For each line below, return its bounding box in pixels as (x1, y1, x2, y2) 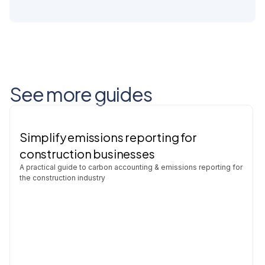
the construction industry (20, 173, 105, 182)
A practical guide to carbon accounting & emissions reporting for (20, 163, 243, 172)
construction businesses (20, 146, 155, 161)
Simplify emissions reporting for (20, 130, 197, 144)
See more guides (9, 82, 152, 106)
